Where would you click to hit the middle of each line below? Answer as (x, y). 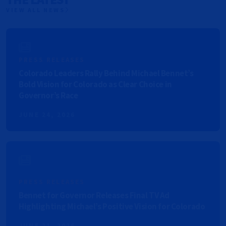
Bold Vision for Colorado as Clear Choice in (95, 84)
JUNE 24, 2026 (47, 115)
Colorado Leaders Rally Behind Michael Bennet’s (106, 73)
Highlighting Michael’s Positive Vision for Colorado (112, 207)
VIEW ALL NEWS (36, 10)
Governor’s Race (48, 96)
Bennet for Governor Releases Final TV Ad (94, 195)
